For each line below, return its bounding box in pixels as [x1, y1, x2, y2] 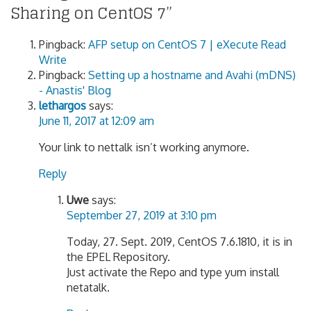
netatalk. [67, 280, 110, 295]
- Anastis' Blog [39, 83, 111, 98]
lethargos [39, 99, 86, 113]
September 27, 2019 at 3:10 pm [67, 208, 217, 223]
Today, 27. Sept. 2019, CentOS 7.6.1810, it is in [67, 235, 292, 249]
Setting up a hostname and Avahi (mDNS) [88, 68, 296, 83]
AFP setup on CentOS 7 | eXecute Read [88, 37, 286, 52]
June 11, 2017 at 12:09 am [39, 114, 154, 128]
